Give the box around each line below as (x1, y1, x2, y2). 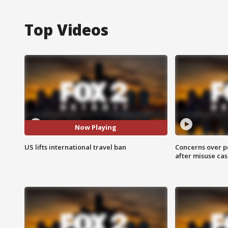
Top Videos (24, 19, 108, 40)
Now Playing (75, 123, 117, 132)
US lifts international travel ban (24, 142, 126, 152)
